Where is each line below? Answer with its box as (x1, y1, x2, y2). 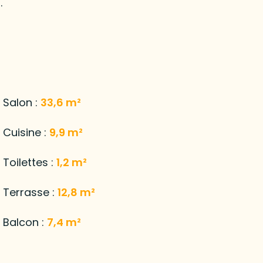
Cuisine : (2, 124, 49, 140)
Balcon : (2, 214, 47, 230)
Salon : (2, 95, 41, 110)
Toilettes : (2, 154, 56, 170)
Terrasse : (2, 184, 58, 200)
